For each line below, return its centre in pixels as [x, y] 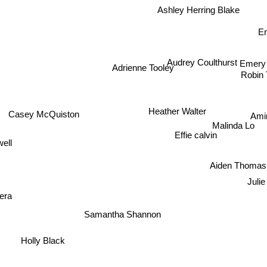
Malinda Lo [235, 125]
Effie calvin [195, 138]
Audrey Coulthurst [202, 62]
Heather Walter [179, 110]
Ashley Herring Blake [201, 10]
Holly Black [50, 247]
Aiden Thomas [232, 167]
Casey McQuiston [42, 107]
